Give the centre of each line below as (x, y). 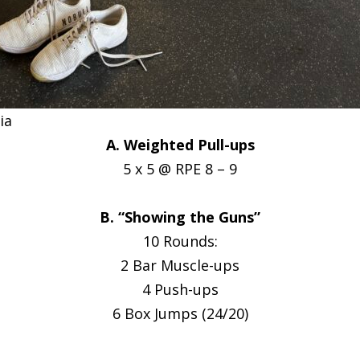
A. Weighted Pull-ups (180, 145)
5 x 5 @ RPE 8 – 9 (180, 169)
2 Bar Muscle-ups (180, 265)
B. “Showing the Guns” (180, 217)
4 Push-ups (180, 289)
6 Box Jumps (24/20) (180, 313)
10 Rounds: (180, 241)
